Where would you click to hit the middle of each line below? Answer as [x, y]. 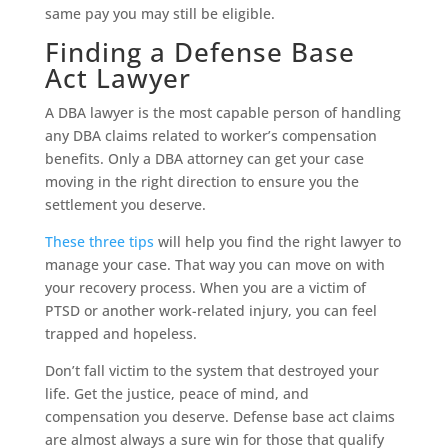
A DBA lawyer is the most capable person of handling [222, 113]
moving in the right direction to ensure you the [201, 182]
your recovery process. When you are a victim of [205, 288]
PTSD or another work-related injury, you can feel [210, 311]
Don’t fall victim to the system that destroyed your [211, 371]
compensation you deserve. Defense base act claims [219, 417]
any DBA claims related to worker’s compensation [210, 136]
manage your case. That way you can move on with [214, 265]
